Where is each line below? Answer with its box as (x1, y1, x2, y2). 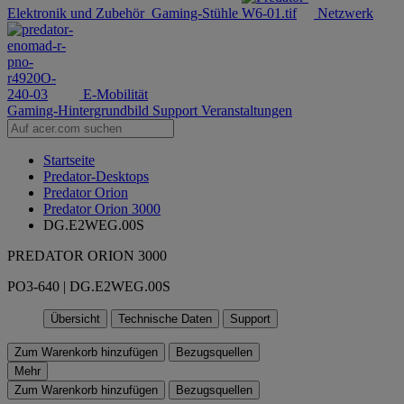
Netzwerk (317, 5, 373, 21)
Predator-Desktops (43, 169, 149, 184)
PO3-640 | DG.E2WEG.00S (7, 279, 170, 294)
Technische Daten (118, 312, 212, 326)
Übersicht (50, 312, 100, 326)
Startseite (43, 152, 95, 168)
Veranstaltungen (201, 103, 292, 118)
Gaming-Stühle (151, 5, 238, 21)
